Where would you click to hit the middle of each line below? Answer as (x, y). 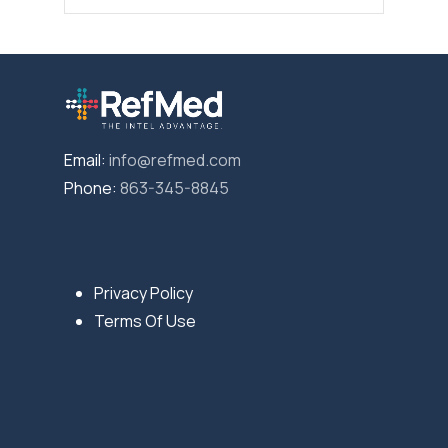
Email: (86, 160)
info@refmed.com (175, 160)
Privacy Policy (143, 293)
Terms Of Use (145, 321)
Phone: (92, 188)
